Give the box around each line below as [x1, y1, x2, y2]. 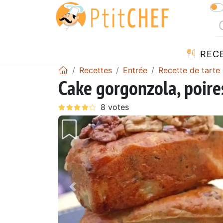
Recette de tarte [158, 65, 220, 75]
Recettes [79, 65, 112, 75]
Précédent [72, 187, 121, 200]
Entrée [123, 65, 147, 75]
